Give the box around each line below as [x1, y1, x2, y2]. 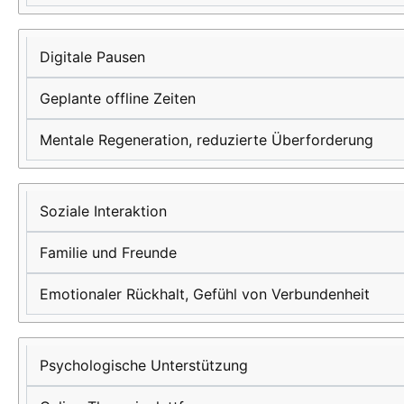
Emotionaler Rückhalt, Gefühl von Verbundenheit [40, 285, 370, 304]
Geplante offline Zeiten [40, 89, 196, 108]
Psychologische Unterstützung [40, 356, 248, 375]
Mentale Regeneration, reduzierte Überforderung [40, 131, 373, 150]
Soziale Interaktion [40, 202, 167, 221]
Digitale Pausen [40, 48, 145, 67]
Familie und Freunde [40, 243, 177, 262]
